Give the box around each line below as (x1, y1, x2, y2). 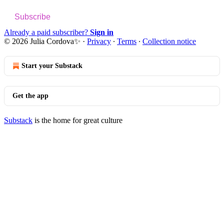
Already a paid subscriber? (4, 27, 90, 36)
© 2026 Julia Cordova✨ (4, 36, 80, 45)
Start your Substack (21, 61, 82, 69)
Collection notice (142, 36, 196, 45)
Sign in (90, 27, 113, 36)
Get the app (12, 91, 48, 99)
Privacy (87, 36, 111, 45)
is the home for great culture (32, 115, 122, 124)
